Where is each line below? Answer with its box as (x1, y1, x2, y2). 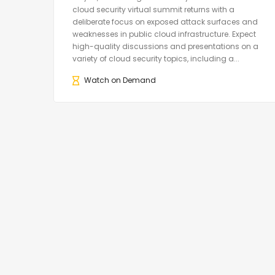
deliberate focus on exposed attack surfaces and (72, 17, 258, 28)
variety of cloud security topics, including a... (72, 53, 239, 64)
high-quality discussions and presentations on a (72, 41, 258, 52)
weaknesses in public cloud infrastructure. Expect (72, 29, 256, 40)
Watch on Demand (84, 75, 156, 86)
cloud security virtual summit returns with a (72, 4, 234, 15)
